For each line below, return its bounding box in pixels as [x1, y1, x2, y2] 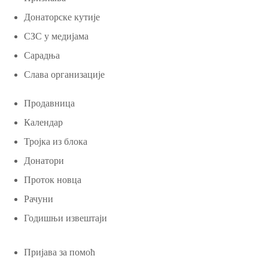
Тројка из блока [24, 136, 87, 147]
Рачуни [24, 193, 53, 204]
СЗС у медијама [24, 31, 89, 41]
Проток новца [24, 174, 81, 185]
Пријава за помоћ [24, 246, 95, 257]
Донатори [24, 155, 64, 166]
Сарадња [24, 50, 60, 60]
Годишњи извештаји [24, 212, 107, 223]
